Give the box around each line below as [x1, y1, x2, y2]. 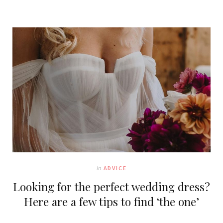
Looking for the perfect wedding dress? [13, 178, 210, 194]
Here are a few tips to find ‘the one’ [24, 193, 199, 209]
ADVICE [103, 164, 127, 172]
